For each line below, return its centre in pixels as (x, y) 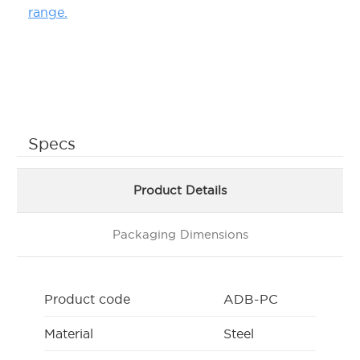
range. (48, 12)
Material (69, 334)
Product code (87, 299)
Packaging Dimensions (180, 235)
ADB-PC (251, 299)
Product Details (180, 190)
